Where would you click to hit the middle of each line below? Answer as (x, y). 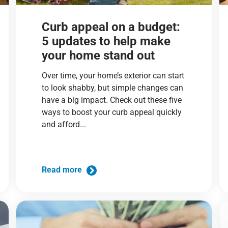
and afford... (64, 124)
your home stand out (98, 55)
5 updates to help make (106, 41)
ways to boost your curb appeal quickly (112, 112)
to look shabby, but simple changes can (113, 88)
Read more (63, 170)
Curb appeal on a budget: (111, 27)
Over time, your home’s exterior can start (113, 75)
